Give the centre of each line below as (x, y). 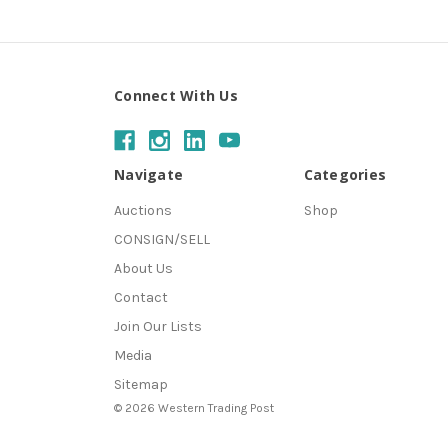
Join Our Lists (158, 327)
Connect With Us (176, 96)
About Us (143, 269)
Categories (344, 175)
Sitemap (141, 385)
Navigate (148, 175)
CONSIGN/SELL (162, 240)
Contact (141, 298)
